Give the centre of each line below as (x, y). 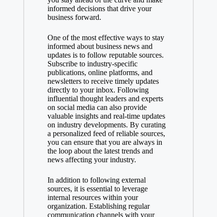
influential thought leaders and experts (105, 98)
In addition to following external (96, 180)
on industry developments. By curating (106, 124)
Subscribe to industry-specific (92, 63)
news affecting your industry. (92, 159)
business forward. (74, 17)
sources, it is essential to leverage (97, 188)
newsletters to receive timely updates (103, 81)
